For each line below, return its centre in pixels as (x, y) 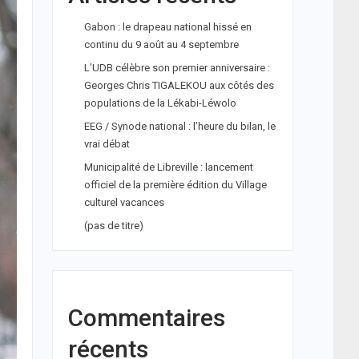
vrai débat (107, 144)
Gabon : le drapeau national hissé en (167, 27)
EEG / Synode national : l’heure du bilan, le (179, 126)
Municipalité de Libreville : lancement (168, 167)
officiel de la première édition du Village (175, 185)
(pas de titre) (113, 226)
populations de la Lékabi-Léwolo (160, 103)
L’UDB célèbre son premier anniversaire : (177, 68)
